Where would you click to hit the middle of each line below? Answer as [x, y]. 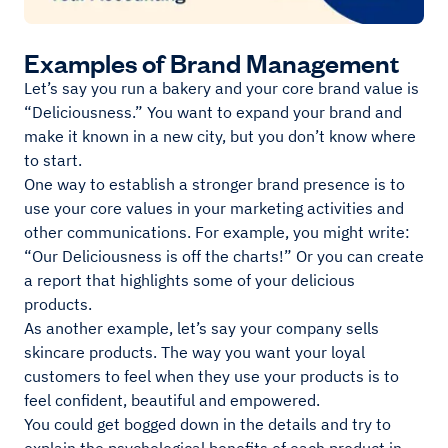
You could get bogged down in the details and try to [207, 424]
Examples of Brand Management [211, 62]
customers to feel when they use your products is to [211, 376]
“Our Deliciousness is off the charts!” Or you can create [224, 256]
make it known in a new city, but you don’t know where [220, 136]
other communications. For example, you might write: [217, 232]
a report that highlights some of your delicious [189, 280]
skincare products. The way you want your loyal [194, 352]
